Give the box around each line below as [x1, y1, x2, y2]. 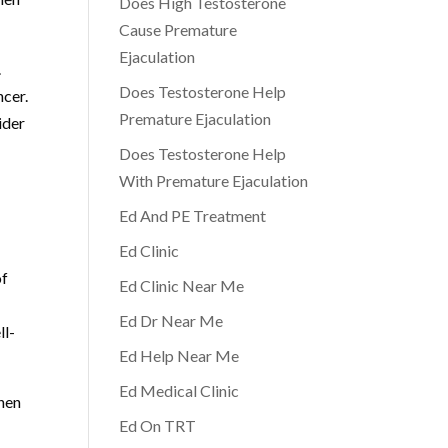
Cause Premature [119, 20, 238, 39]
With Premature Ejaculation [119, 171, 309, 190]
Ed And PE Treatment [119, 206, 267, 225]
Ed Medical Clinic [119, 381, 240, 400]
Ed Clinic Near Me [119, 276, 245, 295]
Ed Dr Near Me [119, 311, 224, 330]
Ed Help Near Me [119, 346, 240, 365]
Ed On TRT [119, 416, 197, 435]
